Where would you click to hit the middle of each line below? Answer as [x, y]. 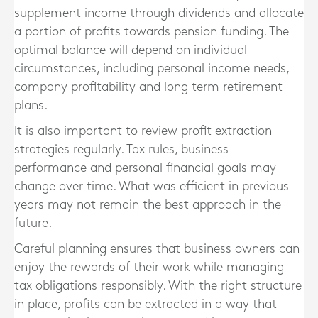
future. [33, 223]
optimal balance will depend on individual [131, 50]
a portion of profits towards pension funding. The [152, 32]
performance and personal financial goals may [145, 168]
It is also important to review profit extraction [143, 131]
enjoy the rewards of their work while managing [149, 267]
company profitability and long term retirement [148, 87]
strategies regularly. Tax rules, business [121, 149]
